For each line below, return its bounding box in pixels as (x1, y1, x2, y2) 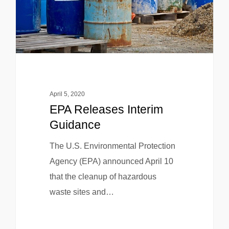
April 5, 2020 (49, 90, 85, 98)
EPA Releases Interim (49, 103, 163, 117)
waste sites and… (49, 188, 114, 197)
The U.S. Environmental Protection (49, 142, 175, 151)
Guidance (49, 118, 101, 132)
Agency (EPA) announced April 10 (49, 157, 173, 166)
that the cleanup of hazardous (49, 172, 156, 181)
